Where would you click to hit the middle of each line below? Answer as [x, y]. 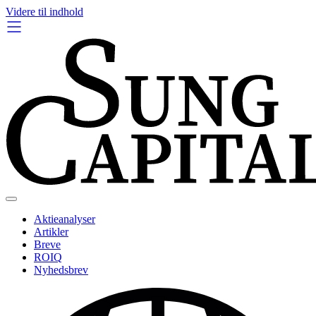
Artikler [51, 232]
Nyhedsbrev [61, 270]
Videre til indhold [44, 12]
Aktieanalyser [65, 219]
